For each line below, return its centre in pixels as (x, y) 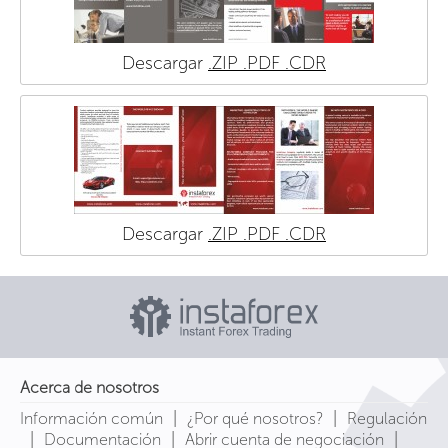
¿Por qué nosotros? (255, 418)
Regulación (387, 418)
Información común (91, 418)
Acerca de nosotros (89, 387)
